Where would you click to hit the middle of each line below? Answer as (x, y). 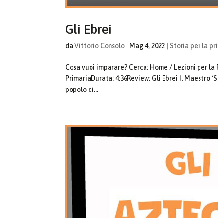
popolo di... (82, 89)
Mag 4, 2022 (147, 45)
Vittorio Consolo (100, 45)
